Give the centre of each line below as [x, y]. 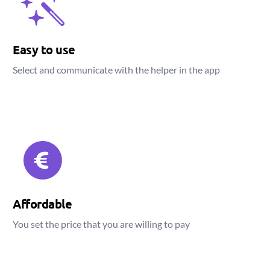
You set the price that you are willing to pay [102, 224]
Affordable [42, 204]
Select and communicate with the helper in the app [117, 70]
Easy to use [44, 49]
